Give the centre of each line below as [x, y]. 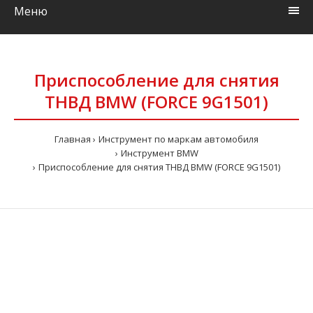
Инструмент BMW [159, 153]
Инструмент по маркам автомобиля [179, 139]
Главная [73, 139]
